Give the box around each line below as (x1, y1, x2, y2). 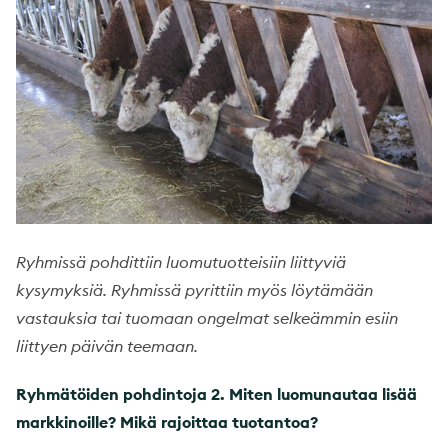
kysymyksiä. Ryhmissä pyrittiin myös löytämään (16, 279, 373, 300)
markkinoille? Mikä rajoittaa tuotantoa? (16, 411, 318, 432)
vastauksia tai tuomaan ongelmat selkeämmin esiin (16, 307, 398, 328)
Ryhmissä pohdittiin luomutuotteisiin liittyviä (16, 251, 346, 272)
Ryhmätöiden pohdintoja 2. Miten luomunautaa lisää (16, 383, 417, 404)
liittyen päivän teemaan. (16, 335, 198, 356)
